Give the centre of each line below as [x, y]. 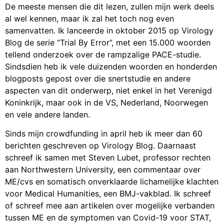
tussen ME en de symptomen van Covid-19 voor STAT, [108, 218]
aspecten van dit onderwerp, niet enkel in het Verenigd [108, 90]
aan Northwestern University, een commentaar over [103, 170]
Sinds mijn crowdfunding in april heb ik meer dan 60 [104, 134]
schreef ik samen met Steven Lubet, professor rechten [108, 158]
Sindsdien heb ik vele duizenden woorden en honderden [111, 66]
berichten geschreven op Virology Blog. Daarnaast [100, 146]
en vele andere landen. [47, 114]
